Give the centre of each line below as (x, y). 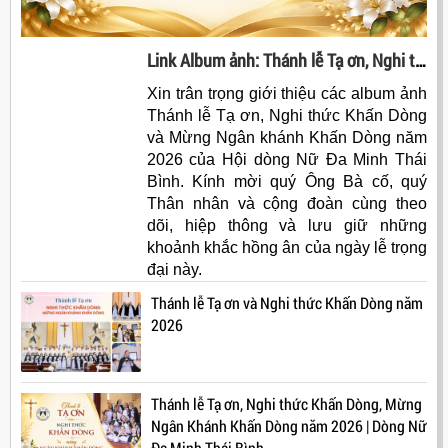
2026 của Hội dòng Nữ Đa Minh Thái (286, 160)
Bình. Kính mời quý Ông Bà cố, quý (286, 182)
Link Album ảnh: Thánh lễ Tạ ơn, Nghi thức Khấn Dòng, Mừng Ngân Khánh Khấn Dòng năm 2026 (420, 60)
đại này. (174, 270)
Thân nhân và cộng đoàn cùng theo (286, 204)
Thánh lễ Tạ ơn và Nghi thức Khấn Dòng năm (287, 303)
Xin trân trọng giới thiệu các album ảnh (286, 94)
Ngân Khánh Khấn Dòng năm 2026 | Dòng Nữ (289, 426)
